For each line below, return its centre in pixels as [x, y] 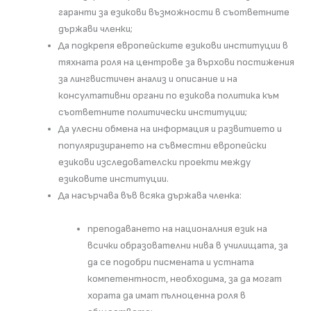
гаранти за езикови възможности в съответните [174, 12]
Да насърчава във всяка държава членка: [150, 196]
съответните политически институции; [152, 112]
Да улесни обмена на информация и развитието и [170, 129]
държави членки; [95, 29]
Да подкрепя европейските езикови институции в [173, 46]
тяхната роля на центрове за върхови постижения [176, 62]
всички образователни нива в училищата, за [187, 245]
